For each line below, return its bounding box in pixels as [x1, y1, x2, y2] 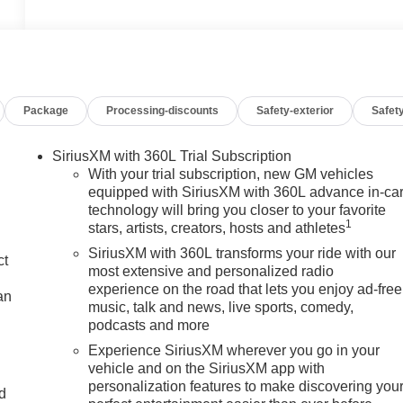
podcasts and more [88, 317, 210, 333]
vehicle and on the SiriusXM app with [88, 360, 326, 376]
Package [23, 103, 69, 117]
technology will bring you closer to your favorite [88, 201, 387, 218]
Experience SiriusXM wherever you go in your [88, 342, 381, 358]
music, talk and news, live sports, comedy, [88, 299, 354, 315]
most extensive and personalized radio [88, 263, 335, 279]
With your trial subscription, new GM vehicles [88, 166, 374, 182]
